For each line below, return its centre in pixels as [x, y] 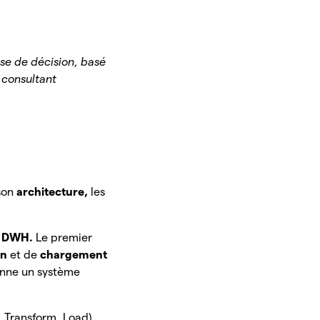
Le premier [64, 238]
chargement [74, 255]
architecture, [54, 192]
